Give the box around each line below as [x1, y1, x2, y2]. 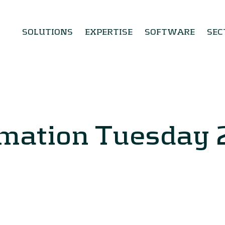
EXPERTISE [85, 27, 133, 36]
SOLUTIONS [22, 27, 73, 36]
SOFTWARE [145, 27, 195, 36]
